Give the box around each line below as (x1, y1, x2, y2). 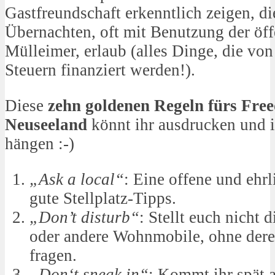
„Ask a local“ (29, 170, 124, 189)
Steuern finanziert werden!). (5, 61, 195, 80)
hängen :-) (5, 134, 74, 153)
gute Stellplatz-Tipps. (29, 189, 176, 208)
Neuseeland (5, 115, 87, 134)
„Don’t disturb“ (29, 208, 139, 227)
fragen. (29, 246, 77, 265)
